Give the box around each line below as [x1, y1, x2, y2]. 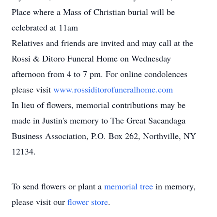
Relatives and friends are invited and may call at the [12, 37, 193, 48]
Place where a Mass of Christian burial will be [12, 6, 175, 17]
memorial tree [104, 180, 153, 192]
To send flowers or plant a [12, 180, 104, 192]
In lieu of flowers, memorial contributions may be [12, 99, 186, 110]
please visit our [12, 196, 67, 207]
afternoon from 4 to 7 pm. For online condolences [12, 68, 187, 79]
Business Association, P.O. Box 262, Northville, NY [12, 130, 196, 141]
